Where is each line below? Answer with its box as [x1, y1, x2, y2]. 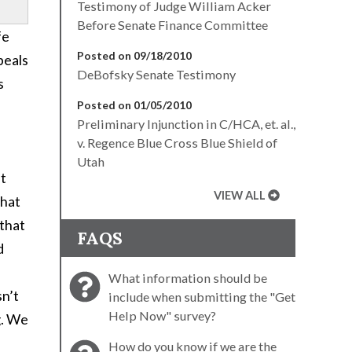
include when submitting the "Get [108, 288, 295, 304]
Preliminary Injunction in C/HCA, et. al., [77, 115, 295, 131]
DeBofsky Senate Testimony [77, 66, 236, 82]
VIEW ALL [214, 188, 266, 202]
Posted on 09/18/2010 [77, 48, 192, 62]
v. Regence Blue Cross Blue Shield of [77, 134, 277, 150]
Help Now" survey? [108, 307, 216, 323]
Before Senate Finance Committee [77, 16, 268, 32]
